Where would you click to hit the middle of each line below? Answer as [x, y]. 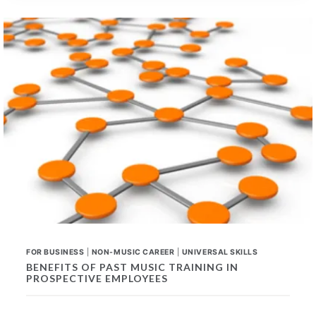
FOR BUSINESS [55, 252]
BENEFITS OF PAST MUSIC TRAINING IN [132, 267]
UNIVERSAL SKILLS [220, 252]
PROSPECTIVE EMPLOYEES [97, 279]
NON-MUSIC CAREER [133, 252]
